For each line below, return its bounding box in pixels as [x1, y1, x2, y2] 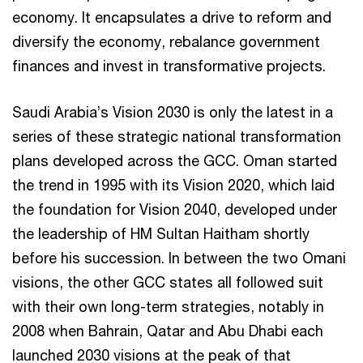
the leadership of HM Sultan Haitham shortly [12, 224, 310, 242]
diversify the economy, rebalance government [12, 32, 320, 50]
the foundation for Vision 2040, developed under [12, 199, 337, 218]
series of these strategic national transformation [12, 126, 341, 145]
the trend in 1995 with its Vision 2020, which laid [12, 175, 335, 194]
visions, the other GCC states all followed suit [12, 272, 323, 291]
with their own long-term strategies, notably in [12, 297, 324, 315]
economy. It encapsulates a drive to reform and [12, 7, 331, 26]
